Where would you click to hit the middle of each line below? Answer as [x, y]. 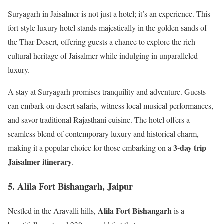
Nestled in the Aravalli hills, [53, 210]
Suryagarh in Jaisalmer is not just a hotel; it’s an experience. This [109, 14]
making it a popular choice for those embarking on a [91, 148]
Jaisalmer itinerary [40, 162]
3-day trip [190, 148]
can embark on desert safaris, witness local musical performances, [111, 106]
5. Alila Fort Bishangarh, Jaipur [70, 186]
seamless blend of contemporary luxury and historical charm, [103, 134]
